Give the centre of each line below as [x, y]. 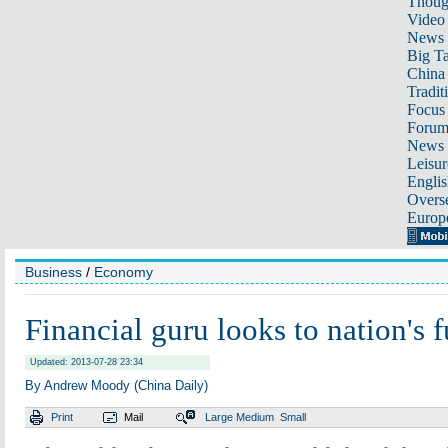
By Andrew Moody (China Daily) [116, 385]
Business [53, 272]
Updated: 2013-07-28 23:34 [86, 362]
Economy [123, 272]
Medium [255, 417]
